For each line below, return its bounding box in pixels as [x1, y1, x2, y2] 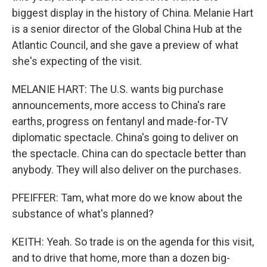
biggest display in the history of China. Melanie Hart [12, 7, 253, 19]
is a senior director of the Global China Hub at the [12, 23, 242, 35]
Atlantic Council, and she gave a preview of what [12, 39, 238, 51]
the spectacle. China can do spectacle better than [12, 147, 246, 160]
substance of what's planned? [12, 207, 154, 220]
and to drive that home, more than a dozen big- [12, 252, 230, 264]
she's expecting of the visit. [12, 55, 142, 67]
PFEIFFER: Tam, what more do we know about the [12, 191, 243, 204]
